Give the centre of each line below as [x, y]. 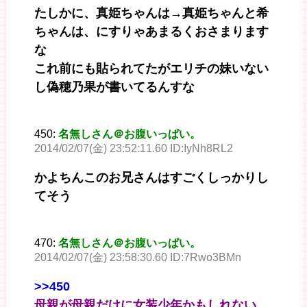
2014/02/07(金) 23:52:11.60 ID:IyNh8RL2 [134, 149]
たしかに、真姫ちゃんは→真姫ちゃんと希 [151, 13]
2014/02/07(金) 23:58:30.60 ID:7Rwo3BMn [138, 258]
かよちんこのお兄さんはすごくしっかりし [151, 178]
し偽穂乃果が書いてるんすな [114, 87]
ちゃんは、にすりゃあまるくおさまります [151, 32]
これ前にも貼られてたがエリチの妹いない [151, 69]
